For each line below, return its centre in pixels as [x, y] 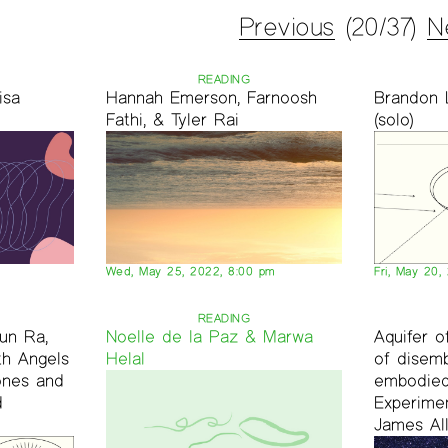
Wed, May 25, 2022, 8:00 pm [190, 271]
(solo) [394, 119]
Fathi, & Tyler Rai [172, 119]
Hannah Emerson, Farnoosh [211, 97]
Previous [286, 26]
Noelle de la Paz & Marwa [209, 337]
